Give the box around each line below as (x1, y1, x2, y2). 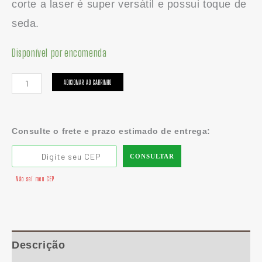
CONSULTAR (130, 152, 174, 160)
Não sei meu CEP (15, 174, 54, 183)
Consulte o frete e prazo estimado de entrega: (12, 126, 211, 136)
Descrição (12, 239, 65, 251)
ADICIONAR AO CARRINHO (63, 78, 112, 86)
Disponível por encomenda (12, 46, 107, 59)
